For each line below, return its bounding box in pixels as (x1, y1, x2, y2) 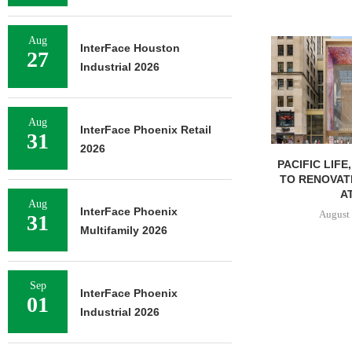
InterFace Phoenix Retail (80, 123, 211, 136)
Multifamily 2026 (80, 224, 167, 236)
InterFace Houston (80, 42, 180, 54)
